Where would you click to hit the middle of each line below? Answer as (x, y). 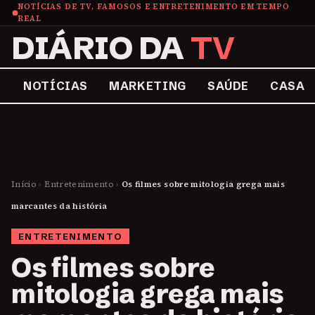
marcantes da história (59, 206)
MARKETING (148, 86)
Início (24, 184)
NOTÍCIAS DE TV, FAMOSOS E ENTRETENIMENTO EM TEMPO (154, 7)
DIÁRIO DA (101, 48)
